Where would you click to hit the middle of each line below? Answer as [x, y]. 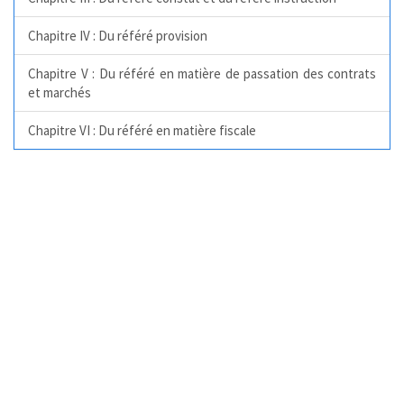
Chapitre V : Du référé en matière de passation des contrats [202, 73]
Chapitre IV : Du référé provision [118, 35]
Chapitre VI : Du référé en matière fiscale [142, 130]
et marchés [60, 92]
